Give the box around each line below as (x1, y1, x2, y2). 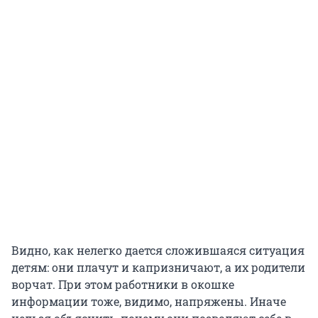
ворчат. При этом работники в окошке (11, 276, 234, 292)
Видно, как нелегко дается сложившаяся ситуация (11, 242, 305, 258)
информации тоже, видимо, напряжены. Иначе (11, 293, 286, 309)
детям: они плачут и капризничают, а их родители (11, 259, 305, 275)
